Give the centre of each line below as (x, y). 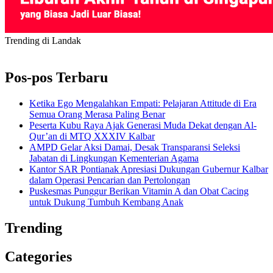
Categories (38, 256)
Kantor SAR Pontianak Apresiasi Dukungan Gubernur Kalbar (149, 169)
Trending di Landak (43, 41)
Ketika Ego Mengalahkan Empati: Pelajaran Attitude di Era (143, 104)
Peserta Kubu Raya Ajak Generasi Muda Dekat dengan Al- (143, 126)
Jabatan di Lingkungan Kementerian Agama (114, 158)
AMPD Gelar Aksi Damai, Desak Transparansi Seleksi (135, 147)
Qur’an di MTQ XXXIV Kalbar (92, 136)
